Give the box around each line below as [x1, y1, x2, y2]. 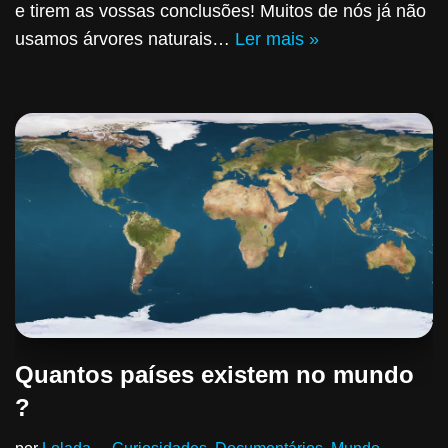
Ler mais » [235, 29, 319, 50]
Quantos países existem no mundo [15, 361, 414, 389]
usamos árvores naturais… [15, 29, 235, 50]
